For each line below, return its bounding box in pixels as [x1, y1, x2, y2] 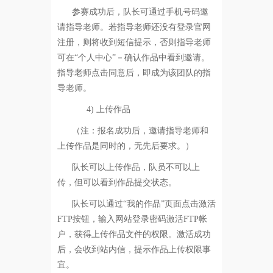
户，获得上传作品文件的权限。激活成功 [57, 229, 211, 239]
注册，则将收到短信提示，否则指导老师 [57, 37, 211, 47]
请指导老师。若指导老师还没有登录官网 [57, 22, 211, 32]
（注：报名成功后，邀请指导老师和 [71, 126, 208, 135]
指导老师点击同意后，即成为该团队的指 [57, 68, 211, 77]
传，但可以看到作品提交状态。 [57, 177, 177, 187]
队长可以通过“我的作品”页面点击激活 [71, 199, 216, 208]
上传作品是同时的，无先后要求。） [57, 141, 194, 151]
